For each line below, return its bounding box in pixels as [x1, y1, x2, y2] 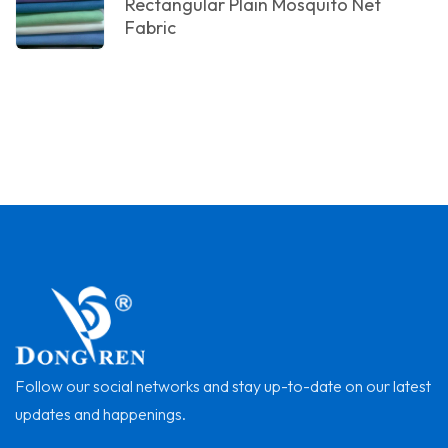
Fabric [125, 16, 176, 40]
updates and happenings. [15, 404, 186, 425]
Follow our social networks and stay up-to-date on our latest [15, 376, 431, 397]
